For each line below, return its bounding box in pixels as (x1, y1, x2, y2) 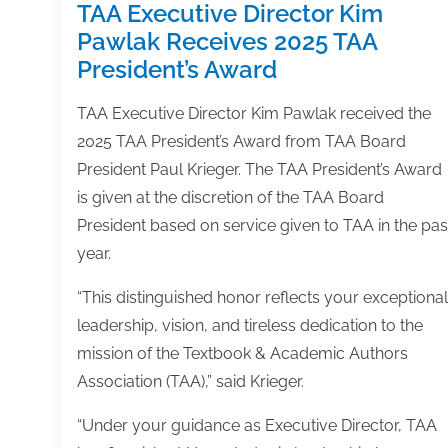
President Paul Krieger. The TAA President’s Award (77, 159, 442, 179)
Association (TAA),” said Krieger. (77, 371, 304, 391)
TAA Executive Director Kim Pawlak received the (77, 103, 431, 123)
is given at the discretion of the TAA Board (77, 187, 384, 207)
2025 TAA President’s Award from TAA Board (77, 131, 406, 151)
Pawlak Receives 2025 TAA (77, 26, 377, 56)
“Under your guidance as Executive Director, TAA (77, 415, 437, 435)
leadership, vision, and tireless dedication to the (77, 315, 423, 335)
